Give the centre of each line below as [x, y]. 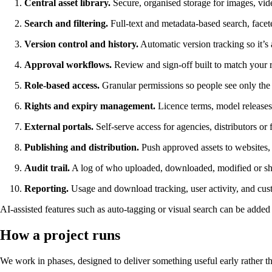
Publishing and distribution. [82, 148]
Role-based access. [62, 86]
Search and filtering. [66, 24]
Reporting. [46, 189]
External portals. [59, 127]
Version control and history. [81, 44]
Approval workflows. [68, 65]
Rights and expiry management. [90, 106]
